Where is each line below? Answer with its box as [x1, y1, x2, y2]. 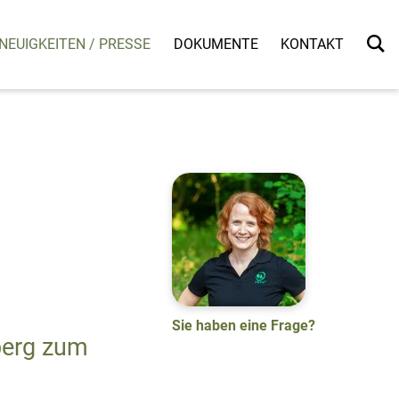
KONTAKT [281, 35, 345, 53]
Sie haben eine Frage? [172, 316, 316, 334]
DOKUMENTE [173, 35, 258, 53]
